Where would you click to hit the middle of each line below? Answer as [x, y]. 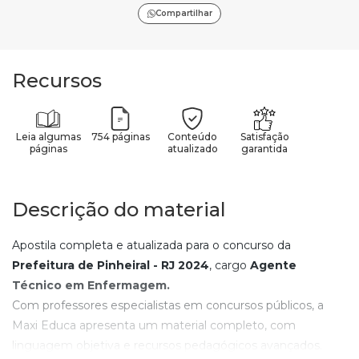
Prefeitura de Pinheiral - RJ [95, 265]
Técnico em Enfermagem [89, 285]
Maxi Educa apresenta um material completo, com [154, 325]
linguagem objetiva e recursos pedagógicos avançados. [167, 345]
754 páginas [120, 136]
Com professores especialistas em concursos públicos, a [168, 305]
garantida [264, 148]
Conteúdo [192, 136]
